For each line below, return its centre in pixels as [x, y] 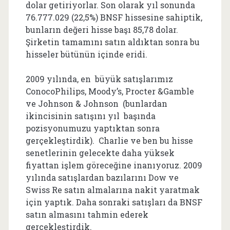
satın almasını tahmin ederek [87, 214]
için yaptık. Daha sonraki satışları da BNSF [114, 202]
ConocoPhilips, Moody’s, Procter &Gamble [110, 91]
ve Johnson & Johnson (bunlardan [96, 103]
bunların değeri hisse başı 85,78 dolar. [102, 29]
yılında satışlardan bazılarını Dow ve [102, 177]
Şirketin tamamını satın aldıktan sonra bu [112, 42]
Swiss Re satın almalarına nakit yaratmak [112, 189]
